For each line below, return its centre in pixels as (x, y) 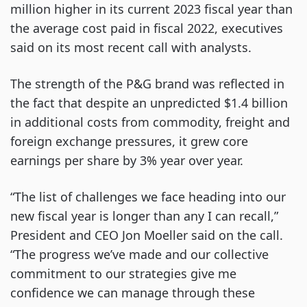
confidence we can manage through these (133, 293)
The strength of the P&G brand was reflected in (147, 84)
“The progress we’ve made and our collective (139, 254)
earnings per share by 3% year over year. (128, 160)
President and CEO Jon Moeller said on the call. (147, 235)
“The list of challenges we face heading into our (148, 197)
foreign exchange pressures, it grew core (129, 141)
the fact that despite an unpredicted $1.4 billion (149, 103)
